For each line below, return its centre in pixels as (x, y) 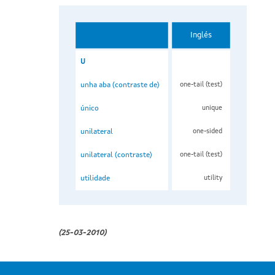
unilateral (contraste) (117, 155)
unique (212, 108)
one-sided (207, 131)
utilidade (95, 178)
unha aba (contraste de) (120, 85)
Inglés (201, 35)
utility (213, 178)
